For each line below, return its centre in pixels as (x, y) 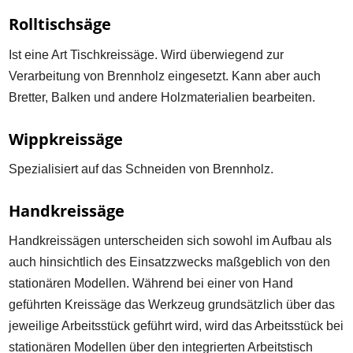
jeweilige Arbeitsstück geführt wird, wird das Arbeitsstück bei (176, 326)
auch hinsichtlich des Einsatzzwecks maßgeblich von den (170, 262)
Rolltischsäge (60, 24)
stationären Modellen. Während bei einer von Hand (151, 283)
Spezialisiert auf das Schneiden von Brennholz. (141, 169)
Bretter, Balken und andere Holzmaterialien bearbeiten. (162, 97)
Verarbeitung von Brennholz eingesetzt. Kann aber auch (165, 76)
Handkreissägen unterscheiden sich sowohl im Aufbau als (171, 241)
